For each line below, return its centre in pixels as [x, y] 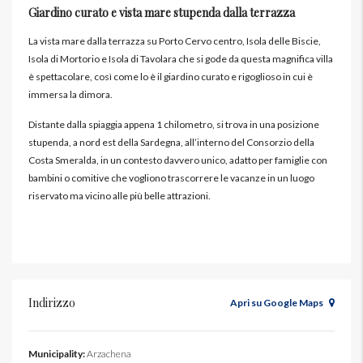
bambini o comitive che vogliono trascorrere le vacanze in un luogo [171, 178]
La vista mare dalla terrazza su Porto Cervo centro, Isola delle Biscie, [175, 41]
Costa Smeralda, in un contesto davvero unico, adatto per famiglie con [178, 160]
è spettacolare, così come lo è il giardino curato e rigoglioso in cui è [171, 77]
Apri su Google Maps [278, 303]
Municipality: [57, 354]
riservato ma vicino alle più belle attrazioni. [120, 196]
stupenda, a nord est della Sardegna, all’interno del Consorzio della [171, 143]
